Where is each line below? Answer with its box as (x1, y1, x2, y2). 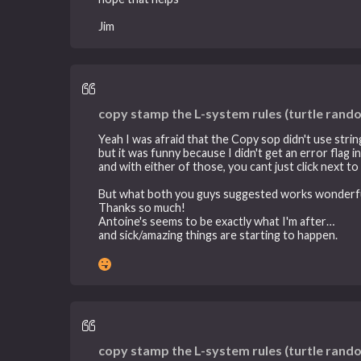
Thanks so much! (98, 201, 186, 215)
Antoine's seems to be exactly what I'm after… (98, 214, 335, 229)
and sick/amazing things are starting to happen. (98, 228, 338, 243)
